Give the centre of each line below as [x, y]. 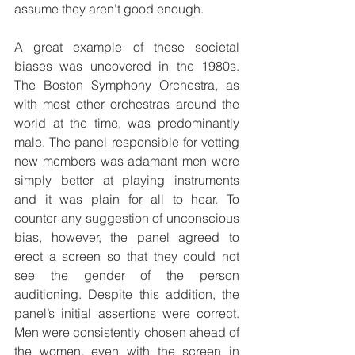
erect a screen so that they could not [127, 256]
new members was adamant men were [127, 161]
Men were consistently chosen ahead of [127, 332]
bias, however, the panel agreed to [127, 237]
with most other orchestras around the [127, 104]
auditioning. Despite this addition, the [127, 294]
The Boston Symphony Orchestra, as [127, 85]
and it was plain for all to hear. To [127, 199]
